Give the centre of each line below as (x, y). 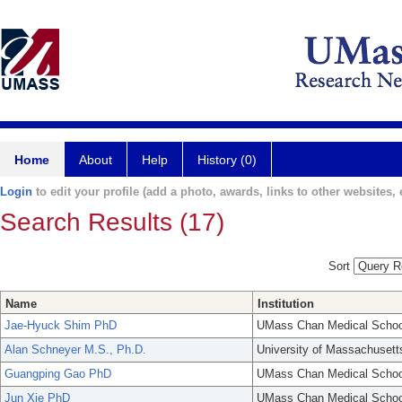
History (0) (227, 160)
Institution (286, 304)
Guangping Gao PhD (58, 374)
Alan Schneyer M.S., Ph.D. (75, 350)
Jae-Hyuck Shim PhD (61, 326)
